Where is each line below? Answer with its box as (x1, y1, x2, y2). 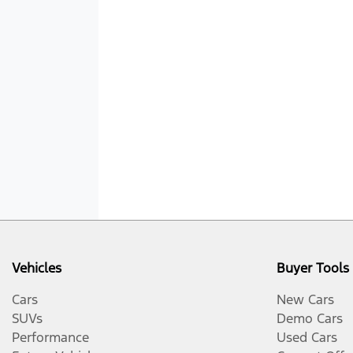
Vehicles (12, 258, 61, 277)
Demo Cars (277, 309, 343, 327)
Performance (12, 328, 89, 346)
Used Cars (277, 328, 337, 346)
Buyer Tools (277, 258, 349, 277)
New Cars (277, 290, 334, 308)
